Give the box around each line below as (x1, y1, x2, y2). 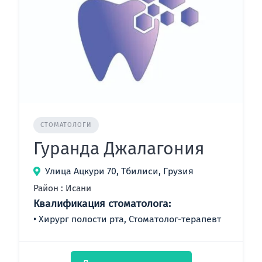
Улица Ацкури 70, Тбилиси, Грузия (45, 166, 194, 177)
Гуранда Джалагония (33, 138, 204, 160)
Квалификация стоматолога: (33, 198, 171, 211)
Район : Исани (33, 183, 91, 194)
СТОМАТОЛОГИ (40, 121, 92, 129)
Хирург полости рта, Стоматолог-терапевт (39, 213, 221, 225)
